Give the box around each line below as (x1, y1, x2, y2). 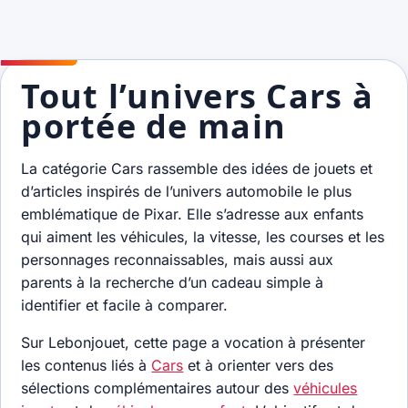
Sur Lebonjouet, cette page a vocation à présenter (21, 332, 366, 352)
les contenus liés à (21, 355, 152, 374)
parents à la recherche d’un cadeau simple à (21, 272, 324, 291)
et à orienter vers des (183, 355, 334, 374)
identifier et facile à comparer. (21, 295, 229, 314)
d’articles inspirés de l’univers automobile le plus (21, 181, 352, 200)
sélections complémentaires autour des (21, 378, 294, 397)
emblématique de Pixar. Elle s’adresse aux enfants (21, 204, 364, 223)
